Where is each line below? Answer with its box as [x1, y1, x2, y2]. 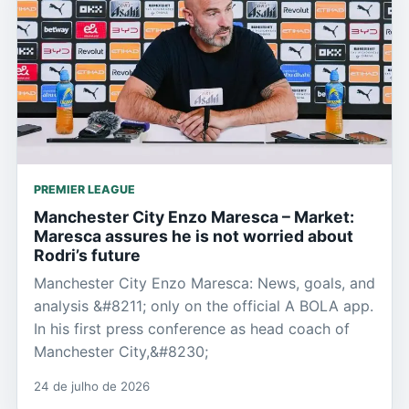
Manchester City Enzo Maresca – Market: [34, 207, 354, 227]
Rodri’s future [34, 246, 141, 266]
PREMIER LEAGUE [34, 183, 135, 197]
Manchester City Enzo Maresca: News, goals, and [34, 274, 375, 293]
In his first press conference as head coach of [34, 320, 350, 339]
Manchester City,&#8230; [34, 342, 208, 362]
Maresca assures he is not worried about [34, 226, 353, 246]
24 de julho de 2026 [34, 379, 150, 394]
